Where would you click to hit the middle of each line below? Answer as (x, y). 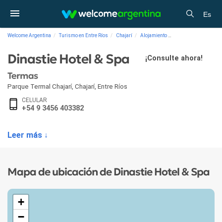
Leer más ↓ (28, 135)
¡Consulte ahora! (174, 58)
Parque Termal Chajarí (40, 86)
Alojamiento (154, 35)
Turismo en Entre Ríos (83, 35)
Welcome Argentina (29, 35)
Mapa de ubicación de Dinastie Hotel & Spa (109, 172)
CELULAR (34, 100)
